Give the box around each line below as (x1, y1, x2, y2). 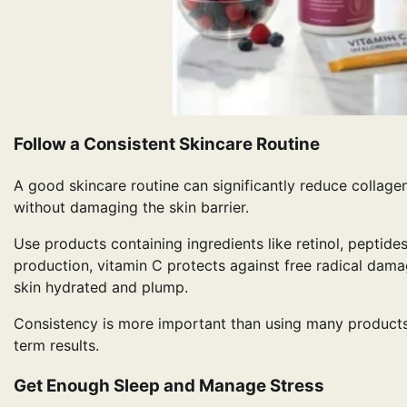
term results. (14, 336, 99, 355)
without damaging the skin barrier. (14, 198, 249, 217)
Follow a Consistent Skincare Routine (14, 134, 320, 155)
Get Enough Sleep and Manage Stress (14, 374, 324, 396)
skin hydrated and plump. (14, 278, 188, 297)
